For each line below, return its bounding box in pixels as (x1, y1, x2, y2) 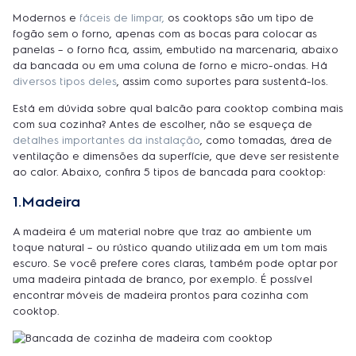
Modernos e (13, 11, 79, 25)
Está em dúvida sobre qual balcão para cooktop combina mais (13, 102, 343, 116)
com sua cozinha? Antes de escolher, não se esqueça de (13, 118, 312, 132)
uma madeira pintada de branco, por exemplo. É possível (13, 273, 312, 287)
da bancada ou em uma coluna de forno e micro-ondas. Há (13, 59, 327, 73)
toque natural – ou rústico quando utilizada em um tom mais (13, 241, 327, 255)
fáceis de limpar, (79, 11, 164, 25)
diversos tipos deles (13, 75, 117, 89)
